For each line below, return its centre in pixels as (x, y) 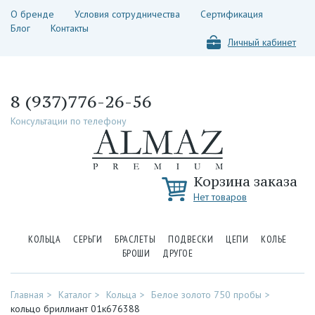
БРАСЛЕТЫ (135, 239)
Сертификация (232, 14)
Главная (27, 295)
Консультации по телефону (69, 121)
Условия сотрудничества (127, 14)
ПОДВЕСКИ (191, 239)
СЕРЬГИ (88, 239)
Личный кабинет (262, 42)
